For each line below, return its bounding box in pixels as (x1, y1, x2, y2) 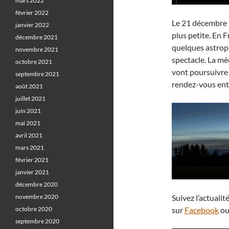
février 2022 (15, 9, 49, 16)
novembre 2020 (15, 193, 58, 200)
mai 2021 (15, 119, 40, 127)
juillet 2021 (15, 95, 45, 102)
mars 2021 (15, 144, 44, 151)
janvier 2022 (15, 21, 49, 29)
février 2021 (15, 156, 49, 164)
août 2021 (15, 82, 43, 90)
